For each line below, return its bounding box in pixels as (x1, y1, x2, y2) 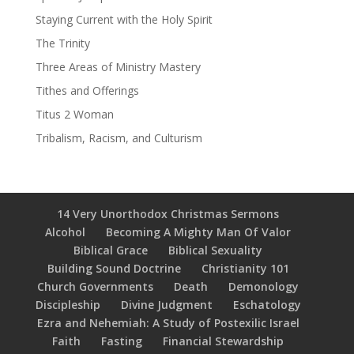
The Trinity (35, 36, 90, 51)
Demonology (228, 279, 299, 294)
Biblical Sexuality (168, 243, 263, 258)
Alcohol (45, 224, 86, 239)
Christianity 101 (201, 261, 289, 276)
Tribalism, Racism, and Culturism (35, 130, 202, 145)
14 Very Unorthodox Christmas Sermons (57, 206, 280, 221)
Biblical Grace (73, 243, 149, 258)
